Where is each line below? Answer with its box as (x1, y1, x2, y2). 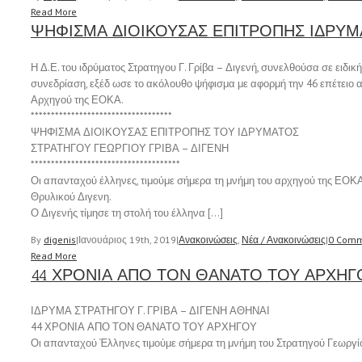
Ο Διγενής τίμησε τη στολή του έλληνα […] (31, 205, 223, 220)
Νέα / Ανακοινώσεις (242, 233, 326, 246)
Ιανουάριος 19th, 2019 (78, 233, 176, 246)
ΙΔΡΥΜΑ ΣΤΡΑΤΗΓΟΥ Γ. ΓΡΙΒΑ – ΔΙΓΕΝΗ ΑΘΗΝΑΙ (31, 304, 270, 318)
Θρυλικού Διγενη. (31, 189, 112, 204)
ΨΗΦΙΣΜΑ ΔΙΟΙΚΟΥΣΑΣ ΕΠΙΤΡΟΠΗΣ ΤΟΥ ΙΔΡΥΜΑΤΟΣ (31, 124, 299, 139)
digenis (44, 233, 76, 246)
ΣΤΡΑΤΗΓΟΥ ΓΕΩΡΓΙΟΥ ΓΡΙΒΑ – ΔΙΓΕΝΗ (31, 141, 229, 155)
